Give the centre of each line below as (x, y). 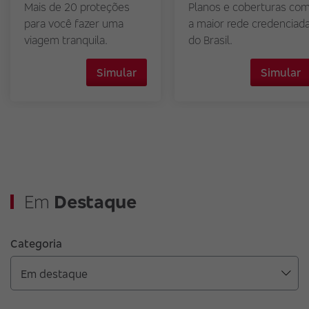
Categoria (36, 243)
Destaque (95, 202)
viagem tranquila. (66, 40)
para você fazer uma (74, 23)
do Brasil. (210, 40)
